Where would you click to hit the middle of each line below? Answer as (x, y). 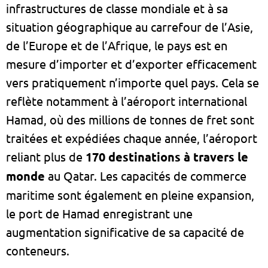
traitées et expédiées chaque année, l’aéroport (132, 138)
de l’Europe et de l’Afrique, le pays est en (117, 45)
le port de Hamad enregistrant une (99, 213)
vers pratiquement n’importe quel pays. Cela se (133, 82)
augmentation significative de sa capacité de (125, 232)
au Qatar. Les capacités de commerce (147, 175)
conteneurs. (38, 250)
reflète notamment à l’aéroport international (127, 100)
